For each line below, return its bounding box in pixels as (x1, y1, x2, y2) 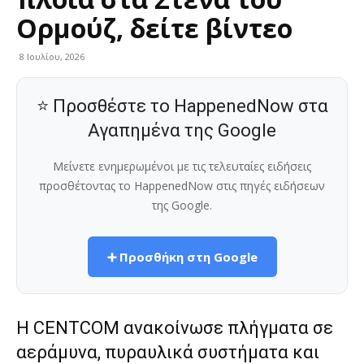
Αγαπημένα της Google (88, 120, 276, 141)
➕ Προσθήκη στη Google (106, 249, 258, 266)
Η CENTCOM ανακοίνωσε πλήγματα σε (16, 318, 333, 339)
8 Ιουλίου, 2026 (19, 50, 84, 63)
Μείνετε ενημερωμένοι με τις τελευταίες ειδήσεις (53, 158, 311, 175)
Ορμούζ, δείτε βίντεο (16, 11, 292, 46)
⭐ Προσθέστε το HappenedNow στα (36, 96, 328, 117)
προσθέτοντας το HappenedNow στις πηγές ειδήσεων (39, 178, 325, 194)
